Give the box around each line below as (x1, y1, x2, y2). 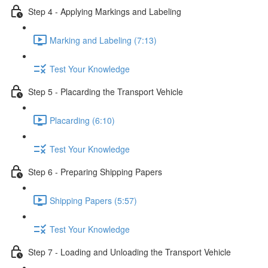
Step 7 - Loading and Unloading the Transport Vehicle (28, 245, 231, 258)
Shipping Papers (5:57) (50, 194, 137, 206)
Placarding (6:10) (50, 114, 115, 126)
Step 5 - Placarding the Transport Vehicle (28, 85, 183, 98)
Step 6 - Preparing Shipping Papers (28, 165, 162, 178)
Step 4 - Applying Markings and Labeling (28, 5, 181, 17)
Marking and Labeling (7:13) (50, 33, 157, 46)
